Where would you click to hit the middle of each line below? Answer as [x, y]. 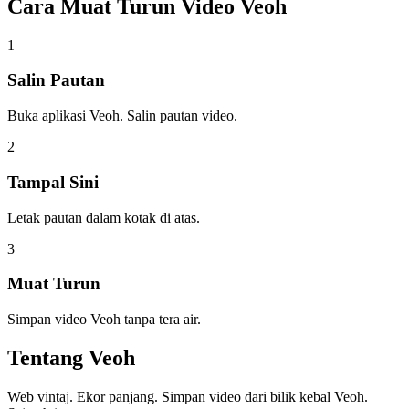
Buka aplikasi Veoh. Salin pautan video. [122, 116]
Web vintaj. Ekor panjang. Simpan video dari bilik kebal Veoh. [188, 396]
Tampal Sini [53, 182]
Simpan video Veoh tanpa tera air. [104, 319]
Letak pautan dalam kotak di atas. [104, 217]
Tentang [45, 357]
